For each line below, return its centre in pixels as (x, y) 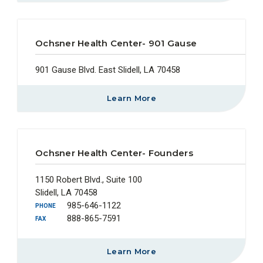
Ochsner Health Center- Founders (114, 153)
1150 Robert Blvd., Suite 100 (89, 179)
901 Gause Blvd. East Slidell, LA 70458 (108, 70)
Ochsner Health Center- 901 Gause (116, 43)
